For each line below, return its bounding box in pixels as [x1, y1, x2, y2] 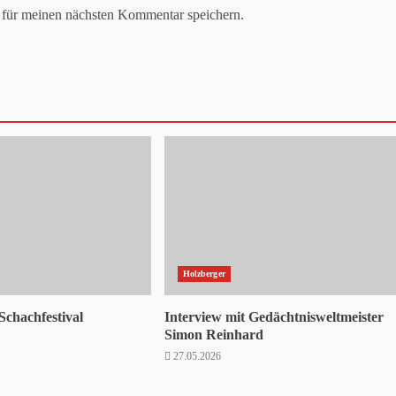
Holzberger [182, 268, 225, 278]
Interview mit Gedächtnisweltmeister [164, 308, 384, 324]
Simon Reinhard [164, 326, 263, 342]
